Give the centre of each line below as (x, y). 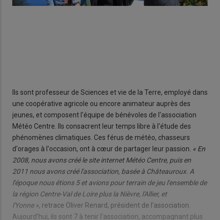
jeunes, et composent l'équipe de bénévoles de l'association (104, 115)
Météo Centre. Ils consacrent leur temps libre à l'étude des (102, 126)
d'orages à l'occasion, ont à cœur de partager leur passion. (102, 149)
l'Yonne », (26, 205)
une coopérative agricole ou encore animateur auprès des (101, 103)
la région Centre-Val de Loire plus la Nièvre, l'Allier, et (90, 194)
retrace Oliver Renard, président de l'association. (115, 205)
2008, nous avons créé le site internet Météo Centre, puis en (102, 160)
